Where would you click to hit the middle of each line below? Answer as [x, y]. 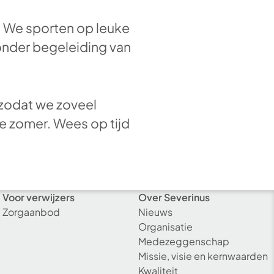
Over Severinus [174, 198]
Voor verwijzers [39, 198]
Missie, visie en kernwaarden [203, 256]
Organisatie [165, 227]
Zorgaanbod [31, 212]
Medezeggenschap [184, 242]
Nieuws [155, 212]
